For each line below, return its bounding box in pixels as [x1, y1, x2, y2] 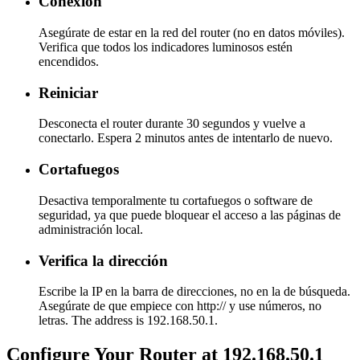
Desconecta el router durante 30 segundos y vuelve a [39, 117, 305, 131]
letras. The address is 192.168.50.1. [39, 313, 218, 328]
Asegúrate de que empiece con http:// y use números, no [39, 299, 321, 313]
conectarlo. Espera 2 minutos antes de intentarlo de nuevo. [39, 131, 333, 145]
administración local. [39, 222, 143, 236]
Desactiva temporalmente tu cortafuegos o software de [39, 193, 313, 207]
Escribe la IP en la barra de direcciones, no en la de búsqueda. [39, 284, 350, 299]
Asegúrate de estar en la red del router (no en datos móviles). [39, 25, 345, 39]
